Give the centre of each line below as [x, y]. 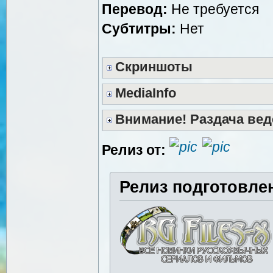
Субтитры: [139, 28]
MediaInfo [146, 93]
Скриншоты [154, 67]
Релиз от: [134, 150]
